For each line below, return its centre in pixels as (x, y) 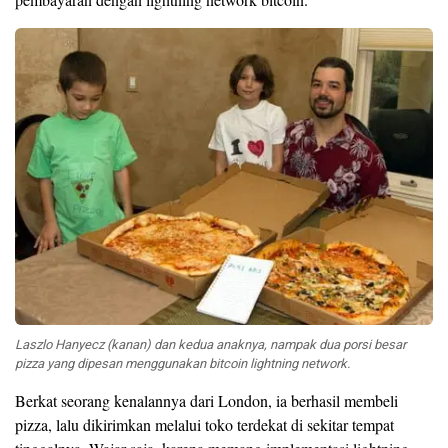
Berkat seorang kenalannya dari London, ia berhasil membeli (206, 401)
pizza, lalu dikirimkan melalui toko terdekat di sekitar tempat (204, 425)
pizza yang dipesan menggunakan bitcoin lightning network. (182, 364)
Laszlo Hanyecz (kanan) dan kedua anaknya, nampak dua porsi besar (210, 345)
